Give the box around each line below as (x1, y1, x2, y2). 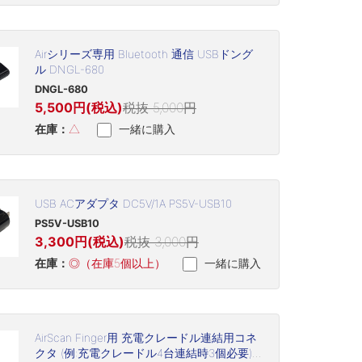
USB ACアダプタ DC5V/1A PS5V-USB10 (34, 197, 232, 211)
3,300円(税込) (34, 234, 124, 250)
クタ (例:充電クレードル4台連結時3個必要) (34, 347, 252, 360)
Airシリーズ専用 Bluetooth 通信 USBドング (34, 48, 253, 61)
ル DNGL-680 (34, 63, 104, 77)
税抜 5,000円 (122, 99, 196, 116)
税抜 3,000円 (124, 234, 199, 250)
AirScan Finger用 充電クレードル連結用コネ (34, 331, 257, 345)
